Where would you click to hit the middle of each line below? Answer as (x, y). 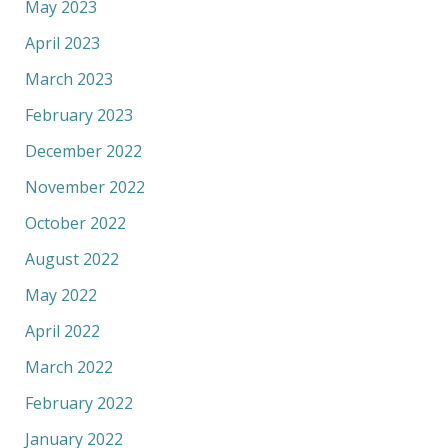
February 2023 (78, 115)
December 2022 (83, 151)
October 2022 (75, 223)
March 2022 (68, 367)
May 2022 (60, 295)
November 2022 (84, 187)
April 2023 (62, 43)
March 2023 (68, 79)
